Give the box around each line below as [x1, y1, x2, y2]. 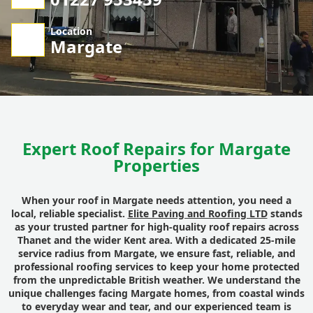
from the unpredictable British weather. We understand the [13, 273, 300, 287]
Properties [113, 154, 200, 177]
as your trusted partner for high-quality [14, 220, 209, 234]
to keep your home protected [153, 260, 300, 274]
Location [50, 24, 92, 38]
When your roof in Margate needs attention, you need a [22, 194, 291, 208]
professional [13, 260, 76, 274]
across [265, 220, 299, 234]
